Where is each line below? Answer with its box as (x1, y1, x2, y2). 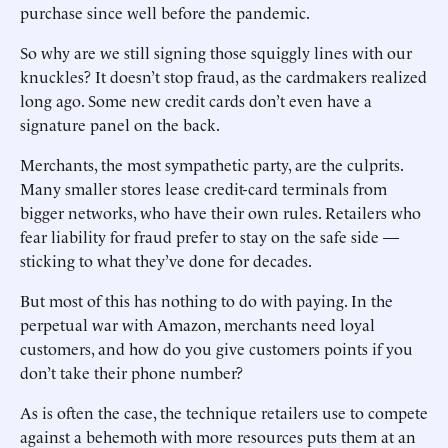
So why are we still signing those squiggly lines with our (20, 41, 412, 63)
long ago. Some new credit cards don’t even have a (20, 89, 372, 111)
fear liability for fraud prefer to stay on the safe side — (20, 225, 399, 247)
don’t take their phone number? (20, 361, 243, 383)
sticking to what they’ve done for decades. (20, 249, 312, 271)
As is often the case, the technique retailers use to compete (20, 401, 428, 423)
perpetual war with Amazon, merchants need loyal (20, 313, 375, 335)
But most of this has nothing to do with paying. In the (20, 289, 393, 311)
